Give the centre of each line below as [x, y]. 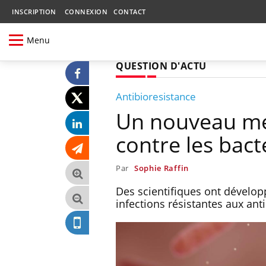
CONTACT [130, 12]
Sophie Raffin [161, 168]
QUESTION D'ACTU [161, 66]
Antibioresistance [156, 96]
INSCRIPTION [34, 12]
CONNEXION [86, 12]
